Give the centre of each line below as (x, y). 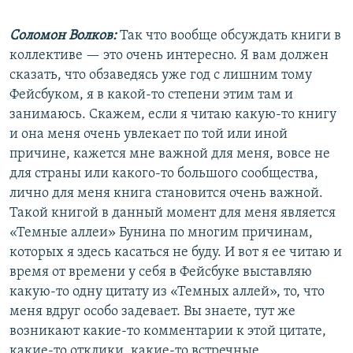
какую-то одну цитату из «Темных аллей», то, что (167, 292)
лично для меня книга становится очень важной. (166, 194)
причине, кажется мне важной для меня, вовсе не (170, 154)
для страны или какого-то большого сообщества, (164, 174)
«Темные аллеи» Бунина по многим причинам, (161, 233)
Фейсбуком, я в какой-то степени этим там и (151, 95)
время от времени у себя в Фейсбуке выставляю (161, 273)
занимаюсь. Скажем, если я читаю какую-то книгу (173, 115)
